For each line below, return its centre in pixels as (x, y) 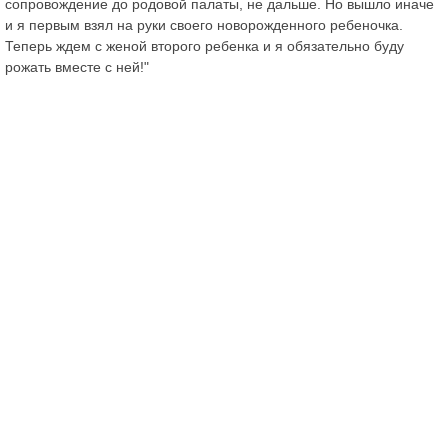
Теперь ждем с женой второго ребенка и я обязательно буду (204, 45)
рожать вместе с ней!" (77, 66)
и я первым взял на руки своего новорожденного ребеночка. (204, 24)
